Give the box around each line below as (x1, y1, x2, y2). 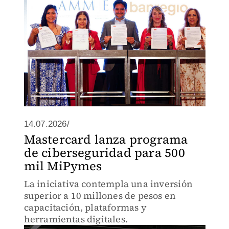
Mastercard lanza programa (24, 131, 188, 148)
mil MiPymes (24, 157, 102, 174)
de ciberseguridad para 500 (24, 144, 185, 161)
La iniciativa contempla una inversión (24, 177, 193, 190)
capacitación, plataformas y (24, 201, 147, 214)
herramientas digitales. (24, 213, 128, 225)
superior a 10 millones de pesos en (24, 189, 176, 202)
